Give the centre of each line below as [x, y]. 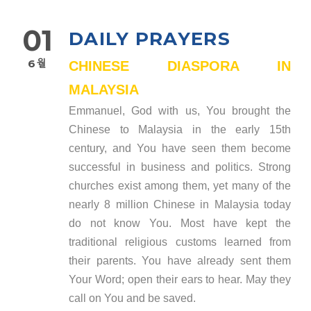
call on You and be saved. [132, 298]
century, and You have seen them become [180, 148]
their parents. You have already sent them [180, 260]
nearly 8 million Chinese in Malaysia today [180, 204]
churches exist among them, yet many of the [180, 185]
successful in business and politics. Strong [180, 167]
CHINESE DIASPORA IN [180, 66]
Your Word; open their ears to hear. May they [180, 279]
